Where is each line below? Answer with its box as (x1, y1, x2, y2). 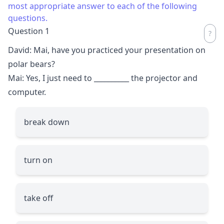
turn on (24, 154, 52, 165)
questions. (8, 12, 47, 23)
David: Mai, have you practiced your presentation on (8, 44, 205, 55)
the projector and (129, 72, 197, 83)
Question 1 (8, 25, 49, 36)
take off (24, 192, 53, 203)
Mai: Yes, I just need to (8, 72, 94, 83)
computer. (8, 86, 46, 97)
